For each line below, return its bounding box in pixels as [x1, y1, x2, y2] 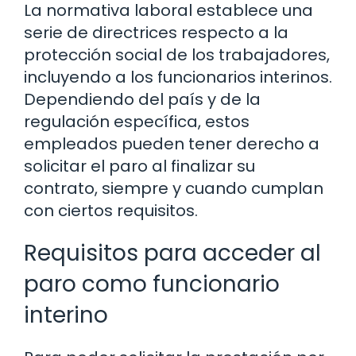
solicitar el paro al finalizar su [24, 155, 255, 178]
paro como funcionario [24, 269, 280, 300]
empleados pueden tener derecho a [24, 133, 319, 156]
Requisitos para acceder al [24, 238, 321, 269]
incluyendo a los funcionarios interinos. [24, 66, 332, 89]
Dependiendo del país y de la [24, 88, 261, 111]
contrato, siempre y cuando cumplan [24, 177, 323, 200]
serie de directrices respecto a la [24, 21, 288, 44]
